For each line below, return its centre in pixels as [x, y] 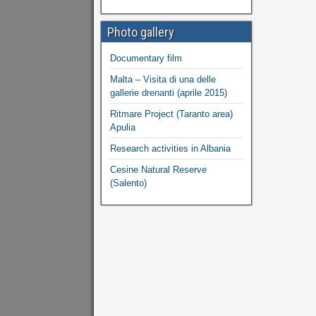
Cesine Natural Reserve [158, 170]
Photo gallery [141, 32]
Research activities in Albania [170, 148]
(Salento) [128, 183]
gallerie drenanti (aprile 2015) [169, 93]
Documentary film [146, 58]
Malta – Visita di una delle [163, 79]
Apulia [123, 127]
